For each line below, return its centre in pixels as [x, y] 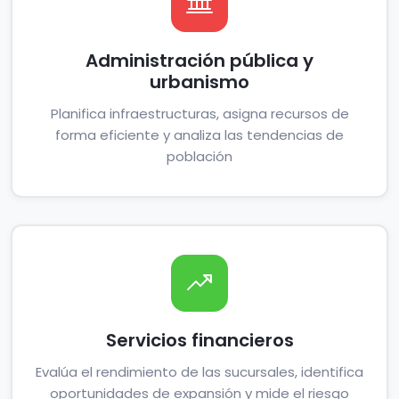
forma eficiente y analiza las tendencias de [199, 135]
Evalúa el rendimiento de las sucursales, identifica [199, 372]
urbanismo [199, 82]
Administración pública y [199, 61]
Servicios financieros [199, 340]
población [199, 156]
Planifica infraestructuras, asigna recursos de [199, 114]
